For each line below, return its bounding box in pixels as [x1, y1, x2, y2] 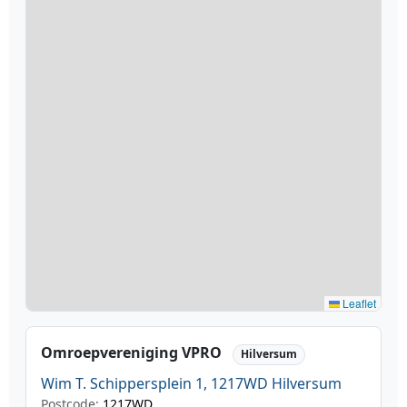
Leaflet [340, 295, 376, 312]
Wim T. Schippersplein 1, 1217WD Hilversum [41, 372, 342, 393]
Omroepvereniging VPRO [41, 342, 225, 363]
